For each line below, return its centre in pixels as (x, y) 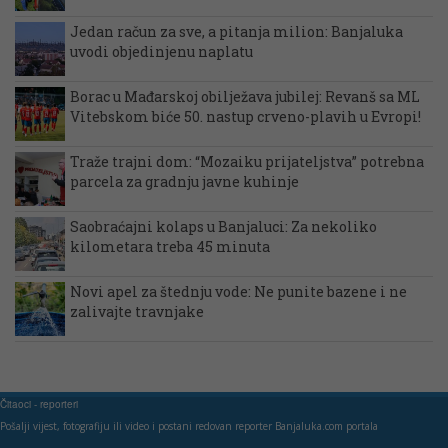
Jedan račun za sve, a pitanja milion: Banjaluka (236, 32)
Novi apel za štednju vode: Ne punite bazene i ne (238, 292)
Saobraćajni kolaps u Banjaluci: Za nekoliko (223, 227)
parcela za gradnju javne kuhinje (184, 182)
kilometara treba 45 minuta (170, 247)
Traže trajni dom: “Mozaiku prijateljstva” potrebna (247, 162)
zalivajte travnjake (137, 312)
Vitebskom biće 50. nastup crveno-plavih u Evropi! (245, 117)
